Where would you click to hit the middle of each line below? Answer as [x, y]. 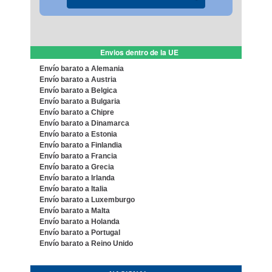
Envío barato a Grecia [76, 167]
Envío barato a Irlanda [77, 178]
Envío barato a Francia [78, 156]
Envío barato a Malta [74, 211]
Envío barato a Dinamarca [84, 123]
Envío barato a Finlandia [80, 145]
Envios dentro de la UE [139, 52]
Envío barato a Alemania [81, 69]
